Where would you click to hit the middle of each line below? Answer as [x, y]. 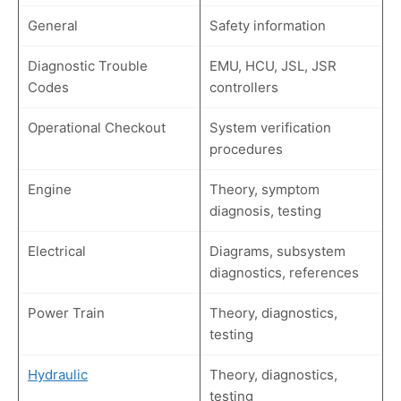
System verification [270, 128]
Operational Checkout [97, 128]
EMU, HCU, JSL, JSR [273, 66]
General [53, 26]
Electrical [57, 252]
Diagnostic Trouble [88, 66]
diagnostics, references [284, 273]
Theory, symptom [264, 190]
